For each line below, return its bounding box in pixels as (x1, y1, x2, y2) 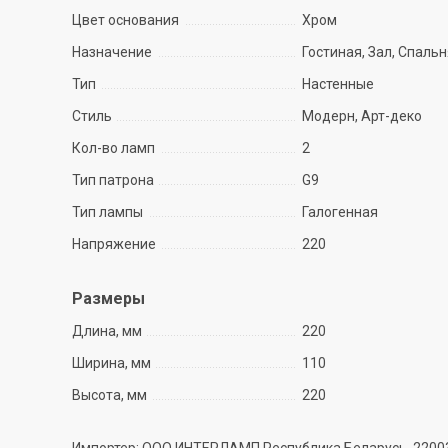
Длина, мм (72, 323, 142, 339)
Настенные (302, 76, 375, 92)
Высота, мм (72, 387, 147, 403)
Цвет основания (72, 12, 179, 28)
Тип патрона (72, 172, 154, 188)
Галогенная (302, 204, 379, 220)
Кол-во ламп (72, 140, 155, 156)
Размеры (72, 289, 145, 308)
